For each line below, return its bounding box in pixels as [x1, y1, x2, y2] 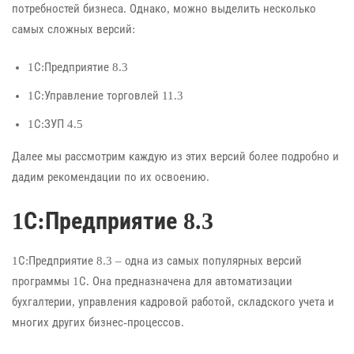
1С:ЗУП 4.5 [28, 118, 83, 131]
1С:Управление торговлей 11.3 [28, 89, 183, 103]
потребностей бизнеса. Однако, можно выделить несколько [12, 2, 316, 15]
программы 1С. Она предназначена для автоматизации [12, 274, 292, 288]
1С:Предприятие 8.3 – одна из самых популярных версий [12, 254, 302, 267]
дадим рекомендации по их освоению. [12, 171, 209, 184]
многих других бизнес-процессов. [12, 315, 184, 329]
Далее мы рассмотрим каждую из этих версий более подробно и [12, 150, 339, 164]
